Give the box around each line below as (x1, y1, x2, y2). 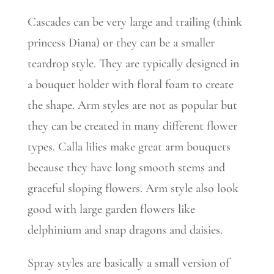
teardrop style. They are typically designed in (27, 56, 239, 71)
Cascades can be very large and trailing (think (27, 15, 242, 29)
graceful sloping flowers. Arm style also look (27, 181, 239, 196)
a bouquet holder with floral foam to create (27, 77, 234, 92)
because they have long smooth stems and (27, 160, 225, 175)
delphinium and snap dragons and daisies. (27, 223, 223, 237)
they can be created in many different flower (27, 119, 237, 133)
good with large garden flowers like (27, 202, 195, 217)
